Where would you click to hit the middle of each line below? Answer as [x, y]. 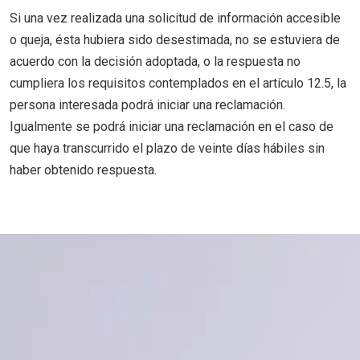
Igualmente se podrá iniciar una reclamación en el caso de [172, 127]
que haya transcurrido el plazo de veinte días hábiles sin [167, 148]
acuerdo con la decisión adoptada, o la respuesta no [155, 61]
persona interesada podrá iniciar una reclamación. [147, 105]
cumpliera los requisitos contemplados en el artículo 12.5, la [178, 83]
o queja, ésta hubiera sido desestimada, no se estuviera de [175, 40]
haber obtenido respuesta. [83, 170]
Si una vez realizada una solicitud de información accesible [175, 18]
